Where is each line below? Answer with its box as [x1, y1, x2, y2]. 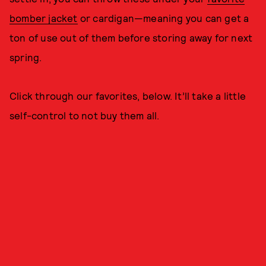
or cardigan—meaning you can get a [77, 12, 249, 24]
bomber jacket [9, 12, 78, 24]
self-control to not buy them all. [9, 109, 160, 121]
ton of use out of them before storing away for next [9, 31, 253, 43]
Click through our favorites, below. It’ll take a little [9, 90, 246, 102]
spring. [9, 51, 45, 63]
